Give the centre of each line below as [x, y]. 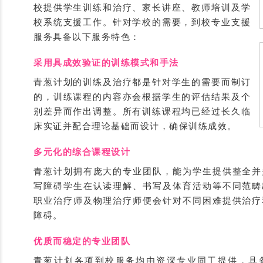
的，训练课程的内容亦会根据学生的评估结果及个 [142, 97]
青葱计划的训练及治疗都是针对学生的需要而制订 [142, 82]
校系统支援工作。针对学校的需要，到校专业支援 [142, 22]
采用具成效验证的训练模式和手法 [106, 63]
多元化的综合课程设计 [82, 152]
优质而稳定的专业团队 [82, 241]
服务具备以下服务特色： [87, 37]
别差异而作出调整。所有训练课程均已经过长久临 [142, 111]
